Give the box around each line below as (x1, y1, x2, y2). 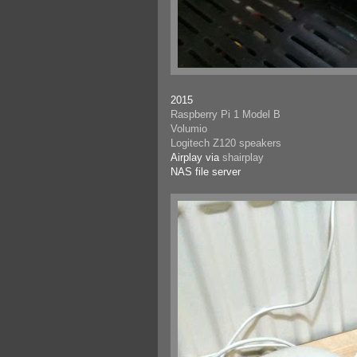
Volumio (171, 122, 207, 135)
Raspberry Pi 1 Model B (171, 108, 280, 120)
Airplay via (171, 151, 222, 163)
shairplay (222, 151, 264, 163)
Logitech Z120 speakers (171, 136, 281, 149)
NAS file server (171, 165, 241, 178)
